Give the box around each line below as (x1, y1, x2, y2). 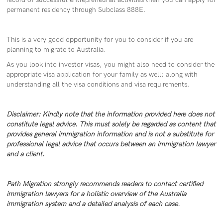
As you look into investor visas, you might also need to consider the (6, 60, 215, 69)
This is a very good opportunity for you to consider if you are (6, 35, 194, 44)
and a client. (6, 150, 47, 159)
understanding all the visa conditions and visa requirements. (6, 80, 192, 89)
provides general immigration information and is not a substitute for (6, 130, 214, 139)
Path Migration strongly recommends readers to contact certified (6, 180, 204, 189)
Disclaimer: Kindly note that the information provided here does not (6, 110, 215, 119)
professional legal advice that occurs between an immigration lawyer (6, 140, 216, 149)
